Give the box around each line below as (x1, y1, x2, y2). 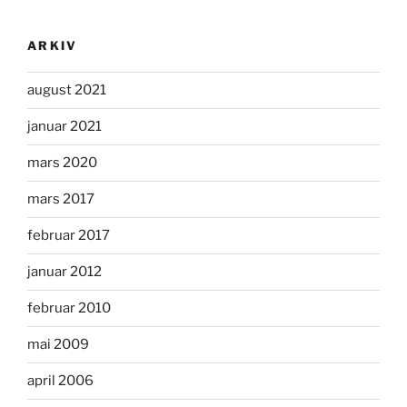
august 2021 (27, 82, 106, 98)
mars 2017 (27, 191, 94, 207)
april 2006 (27, 372, 94, 389)
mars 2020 (27, 154, 97, 171)
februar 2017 (27, 227, 110, 243)
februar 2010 (27, 300, 111, 316)
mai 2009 (27, 336, 89, 352)
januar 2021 (27, 118, 102, 134)
